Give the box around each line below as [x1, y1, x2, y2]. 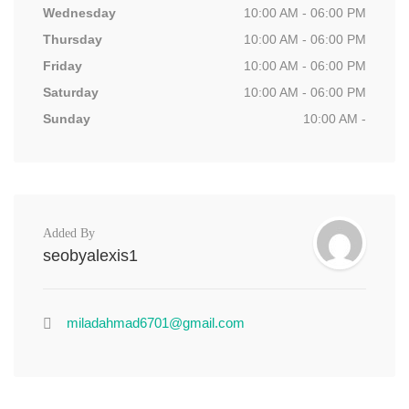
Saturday [43, 85, 99, 100]
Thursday [43, 32, 102, 47]
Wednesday [43, 5, 116, 20]
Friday [43, 58, 82, 73]
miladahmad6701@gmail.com [67, 315, 245, 330]
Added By [43, 226, 95, 240]
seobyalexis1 [43, 246, 138, 265]
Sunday [43, 111, 90, 126]
